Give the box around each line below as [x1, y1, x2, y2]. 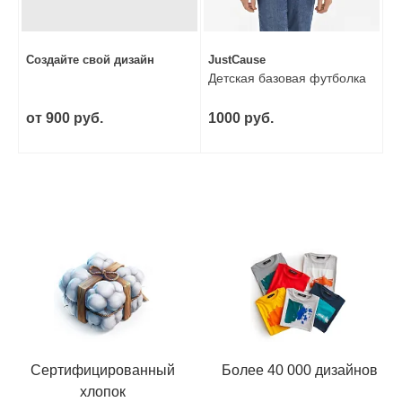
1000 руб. [208, 109, 274, 126]
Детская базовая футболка [208, 70, 366, 85]
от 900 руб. [26, 109, 103, 126]
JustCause [208, 52, 266, 66]
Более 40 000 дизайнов [221, 362, 378, 378]
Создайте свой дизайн [26, 52, 154, 66]
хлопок [80, 383, 126, 399]
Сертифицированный [31, 362, 175, 378]
